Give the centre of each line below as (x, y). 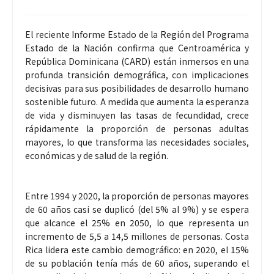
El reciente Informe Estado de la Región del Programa (137, 34)
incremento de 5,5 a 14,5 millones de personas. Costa (137, 236)
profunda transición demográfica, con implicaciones (137, 74)
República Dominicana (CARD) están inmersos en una (137, 61)
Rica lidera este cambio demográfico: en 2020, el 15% (137, 249)
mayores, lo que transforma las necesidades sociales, (137, 142)
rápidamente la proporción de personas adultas (137, 128)
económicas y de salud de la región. (97, 155)
